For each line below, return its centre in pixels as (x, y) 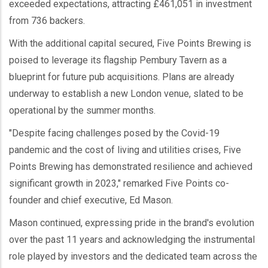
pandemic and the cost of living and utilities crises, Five (125, 150)
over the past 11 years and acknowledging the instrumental (132, 239)
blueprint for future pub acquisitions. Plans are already (122, 77)
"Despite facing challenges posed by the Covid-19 (114, 133)
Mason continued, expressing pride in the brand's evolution (132, 223)
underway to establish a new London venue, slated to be (126, 93)
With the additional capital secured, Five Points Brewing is (130, 43)
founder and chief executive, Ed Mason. (91, 200)
